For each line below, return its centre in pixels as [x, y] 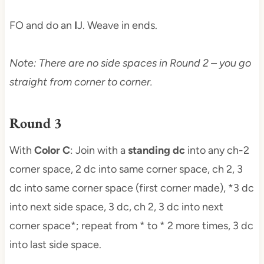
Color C [52, 151]
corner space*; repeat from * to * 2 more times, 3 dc [131, 226]
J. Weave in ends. [117, 26]
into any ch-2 [217, 151]
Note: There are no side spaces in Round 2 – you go [130, 63]
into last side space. [55, 245]
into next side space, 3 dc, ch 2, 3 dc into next [116, 207]
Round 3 [35, 123]
